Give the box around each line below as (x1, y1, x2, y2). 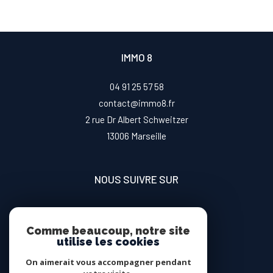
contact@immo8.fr (98, 97, 175, 108)
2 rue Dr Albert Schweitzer (85, 114, 188, 125)
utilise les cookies (57, 235, 160, 248)
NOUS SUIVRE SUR (94, 173, 179, 185)
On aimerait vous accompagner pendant (25, 257, 191, 268)
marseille (138, 130, 166, 141)
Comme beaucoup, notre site (26, 224, 190, 237)
